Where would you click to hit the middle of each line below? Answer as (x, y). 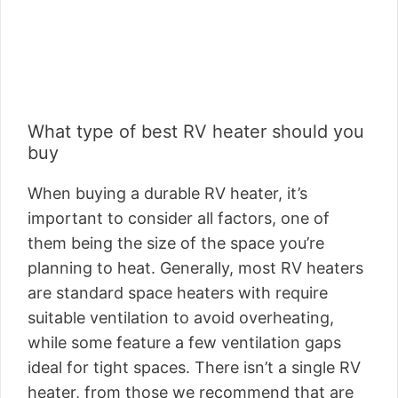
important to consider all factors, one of (179, 218)
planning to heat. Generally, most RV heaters (195, 268)
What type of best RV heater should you (196, 131)
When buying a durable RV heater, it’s (167, 193)
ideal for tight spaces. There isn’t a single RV (194, 367)
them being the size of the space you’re (176, 243)
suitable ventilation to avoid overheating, (181, 318)
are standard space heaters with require (178, 293)
